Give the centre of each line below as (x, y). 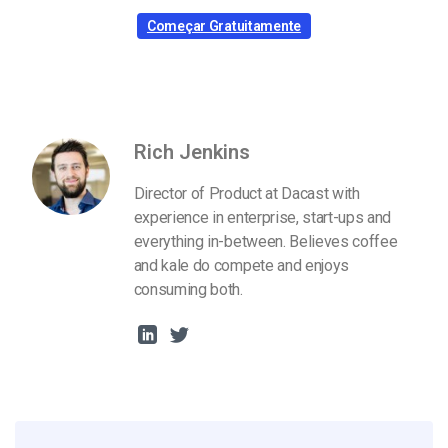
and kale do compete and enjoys (241, 265)
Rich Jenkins (191, 151)
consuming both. (188, 289)
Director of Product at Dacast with (246, 193)
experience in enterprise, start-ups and (262, 217)
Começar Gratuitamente (224, 25)
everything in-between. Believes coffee (265, 241)
